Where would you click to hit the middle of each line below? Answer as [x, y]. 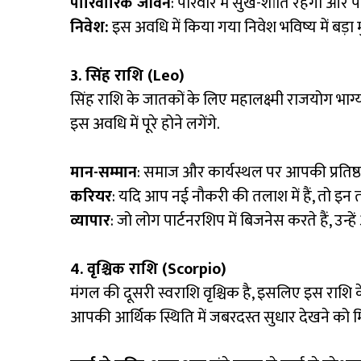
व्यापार [90, 221]
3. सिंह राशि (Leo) [127, 76]
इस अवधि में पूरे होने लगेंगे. [145, 124]
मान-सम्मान [104, 173]
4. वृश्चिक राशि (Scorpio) [148, 270]
